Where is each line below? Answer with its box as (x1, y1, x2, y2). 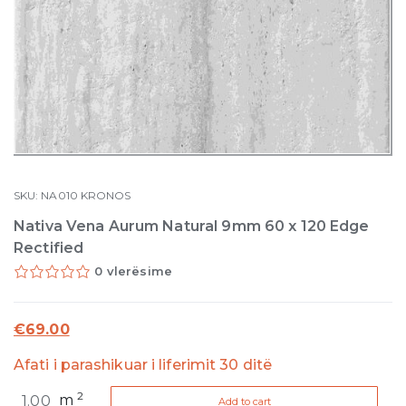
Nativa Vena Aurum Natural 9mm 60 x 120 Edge (14, 217, 370, 235)
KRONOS (80, 188, 131, 202)
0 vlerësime (94, 264, 173, 278)
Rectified (14, 239, 84, 256)
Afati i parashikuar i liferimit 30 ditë (14, 356, 272, 373)
